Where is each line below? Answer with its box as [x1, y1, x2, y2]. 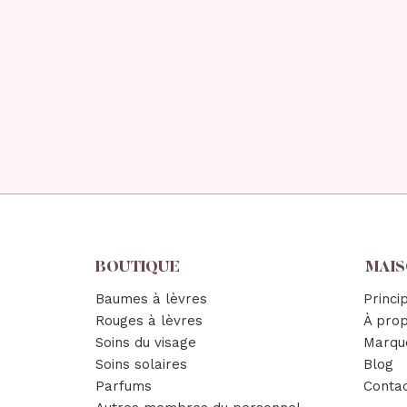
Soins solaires [95, 356, 188, 373]
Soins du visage [95, 334, 197, 352]
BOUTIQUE [95, 257, 181, 277]
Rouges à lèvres [95, 313, 203, 330]
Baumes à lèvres [95, 291, 208, 308]
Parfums [95, 378, 153, 395]
